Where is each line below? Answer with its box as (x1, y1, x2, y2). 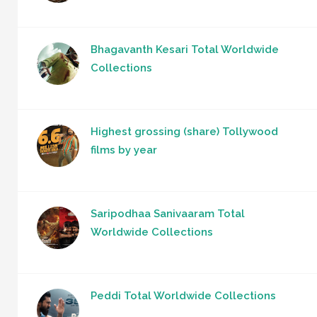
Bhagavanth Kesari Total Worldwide (91, 43, 279, 57)
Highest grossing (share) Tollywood (91, 125, 278, 139)
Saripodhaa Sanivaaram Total (91, 207, 245, 221)
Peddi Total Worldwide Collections (91, 289, 276, 303)
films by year (91, 144, 157, 157)
